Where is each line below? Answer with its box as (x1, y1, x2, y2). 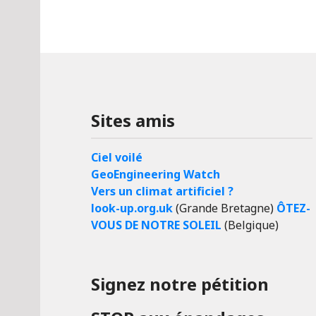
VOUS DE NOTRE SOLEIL (91, 217, 221, 233)
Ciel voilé (91, 149, 142, 165)
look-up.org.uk (91, 200, 173, 216)
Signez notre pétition (91, 272, 269, 296)
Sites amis (91, 108, 175, 132)
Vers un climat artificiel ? (91, 183, 233, 199)
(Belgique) (221, 217, 279, 233)
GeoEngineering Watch (91, 166, 220, 182)
